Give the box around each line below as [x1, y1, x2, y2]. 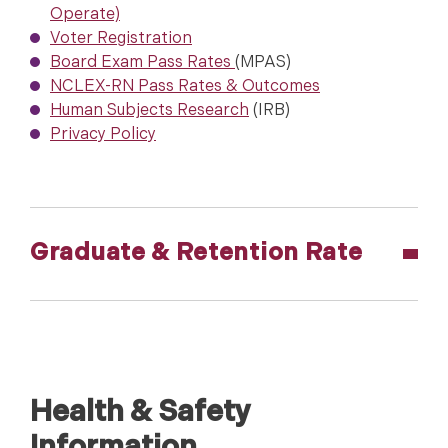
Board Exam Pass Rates [50, 55, 235, 72]
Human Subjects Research [50, 103, 249, 120]
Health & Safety [30, 398, 251, 428]
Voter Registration [50, 31, 192, 48]
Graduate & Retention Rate [30, 242, 363, 267]
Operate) [50, 7, 120, 24]
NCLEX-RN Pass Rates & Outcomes [50, 79, 320, 96]
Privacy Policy [50, 127, 156, 144]
